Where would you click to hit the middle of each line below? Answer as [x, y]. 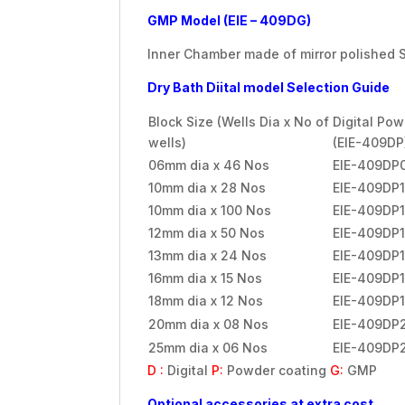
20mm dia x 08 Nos [208, 325]
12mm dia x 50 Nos [207, 233]
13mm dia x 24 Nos [207, 256]
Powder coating [277, 371]
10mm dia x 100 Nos [210, 211]
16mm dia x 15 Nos [205, 278]
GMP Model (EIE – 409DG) [229, 21]
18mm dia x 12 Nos [206, 301]
